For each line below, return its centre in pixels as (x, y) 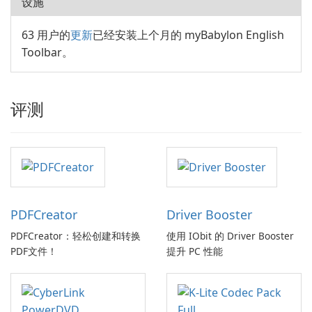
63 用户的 (46, 35)
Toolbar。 (47, 52)
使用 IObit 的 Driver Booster (230, 236)
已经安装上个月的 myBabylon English (188, 35)
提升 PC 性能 (195, 251)
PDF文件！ (34, 251)
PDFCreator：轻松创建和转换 (76, 236)
